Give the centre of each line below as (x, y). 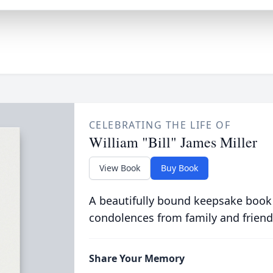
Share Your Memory (136, 258)
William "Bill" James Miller (173, 142)
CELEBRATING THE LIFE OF (160, 125)
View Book (119, 168)
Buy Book (179, 168)
